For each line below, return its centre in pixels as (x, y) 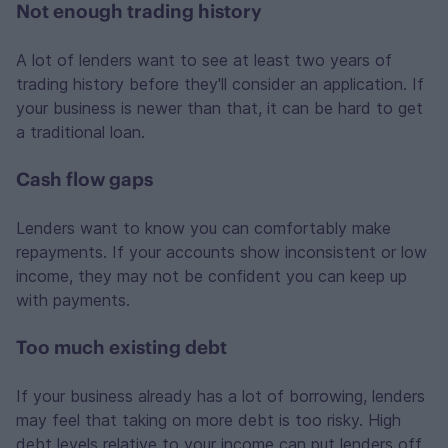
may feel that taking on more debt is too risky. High (208, 420)
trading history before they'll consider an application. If (220, 84)
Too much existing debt (121, 347)
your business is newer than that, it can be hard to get (219, 108)
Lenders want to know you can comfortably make (203, 228)
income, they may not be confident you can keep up (211, 276)
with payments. (73, 300)
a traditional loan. (80, 132)
